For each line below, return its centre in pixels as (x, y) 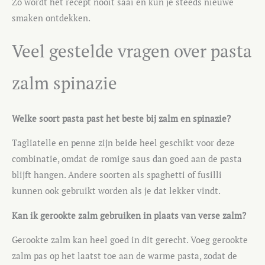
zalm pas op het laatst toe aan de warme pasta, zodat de (125, 256)
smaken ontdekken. (51, 18)
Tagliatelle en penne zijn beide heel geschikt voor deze (123, 143)
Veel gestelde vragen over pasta (132, 51)
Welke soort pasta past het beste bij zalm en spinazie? (121, 118)
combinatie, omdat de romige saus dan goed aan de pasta (127, 159)
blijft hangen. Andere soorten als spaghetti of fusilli (117, 175)
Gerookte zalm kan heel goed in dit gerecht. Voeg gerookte (130, 240)
